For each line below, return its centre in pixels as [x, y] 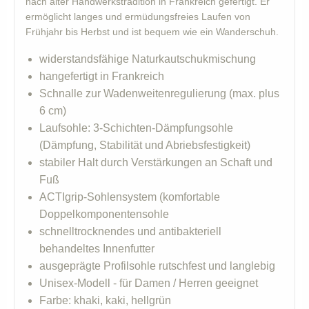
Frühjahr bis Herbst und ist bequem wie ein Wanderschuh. [152, 32]
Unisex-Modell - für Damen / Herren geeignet [149, 283]
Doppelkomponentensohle [104, 215]
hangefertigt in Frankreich [102, 77]
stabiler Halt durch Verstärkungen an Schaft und [156, 163]
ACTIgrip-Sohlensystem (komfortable [130, 197]
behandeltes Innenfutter [97, 249]
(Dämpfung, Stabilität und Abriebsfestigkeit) [145, 146]
